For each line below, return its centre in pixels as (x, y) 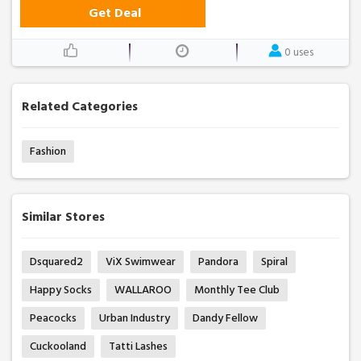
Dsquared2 (56, 261)
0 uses (299, 52)
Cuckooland (58, 346)
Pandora (218, 261)
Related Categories (80, 106)
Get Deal (114, 12)
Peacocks (53, 317)
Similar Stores (63, 216)
